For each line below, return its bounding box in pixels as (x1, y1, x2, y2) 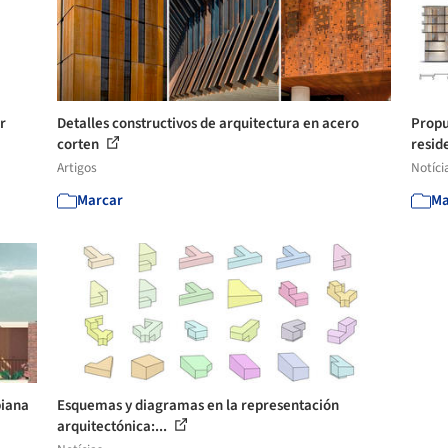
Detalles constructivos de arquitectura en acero (57, 113, 360, 134)
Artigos (57, 158, 98, 177)
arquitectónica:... (57, 416, 171, 437)
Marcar (77, 190, 124, 211)
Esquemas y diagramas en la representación (57, 395, 340, 416)
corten (57, 134, 103, 155)
